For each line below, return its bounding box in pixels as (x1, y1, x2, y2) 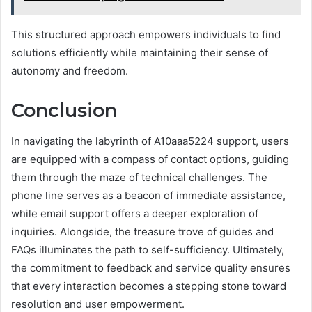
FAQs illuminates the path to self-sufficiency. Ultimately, (11, 243, 284, 257)
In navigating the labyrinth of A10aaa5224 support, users (11, 134, 289, 148)
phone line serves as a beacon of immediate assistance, (11, 189, 286, 203)
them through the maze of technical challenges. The (11, 171, 267, 185)
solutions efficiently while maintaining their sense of (11, 45, 268, 59)
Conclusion (11, 98, 117, 122)
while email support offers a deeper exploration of (11, 207, 258, 221)
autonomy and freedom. (11, 63, 128, 77)
